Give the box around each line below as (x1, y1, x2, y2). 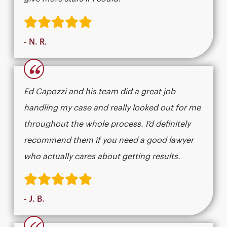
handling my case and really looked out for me (24, 103, 201, 112)
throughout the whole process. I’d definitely (24, 120, 191, 128)
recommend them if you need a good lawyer (24, 136, 194, 144)
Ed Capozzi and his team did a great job (24, 87, 175, 96)
